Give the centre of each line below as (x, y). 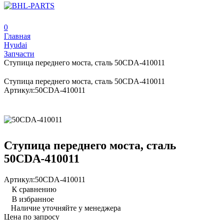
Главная (17, 36)
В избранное (33, 199)
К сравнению (34, 189)
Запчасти (19, 54)
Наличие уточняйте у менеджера (66, 208)
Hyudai (15, 45)
